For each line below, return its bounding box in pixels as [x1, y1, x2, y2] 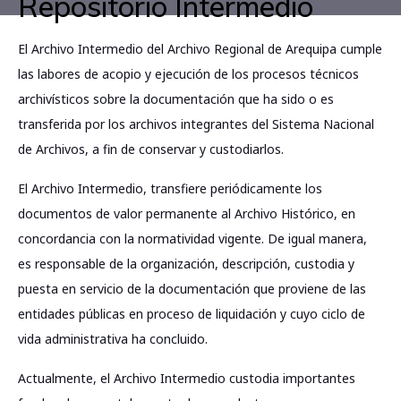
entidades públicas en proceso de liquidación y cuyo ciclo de [18, 305, 365, 322]
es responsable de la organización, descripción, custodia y [18, 255, 354, 272]
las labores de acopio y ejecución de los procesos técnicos [18, 65, 359, 82]
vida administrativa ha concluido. [18, 330, 208, 347]
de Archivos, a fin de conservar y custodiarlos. [18, 141, 284, 158]
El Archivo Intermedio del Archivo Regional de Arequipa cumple [18, 40, 382, 57]
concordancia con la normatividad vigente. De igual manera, [18, 230, 367, 247]
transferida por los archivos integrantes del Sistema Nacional [18, 115, 374, 132]
